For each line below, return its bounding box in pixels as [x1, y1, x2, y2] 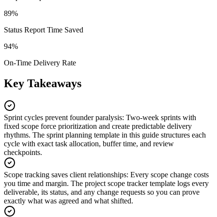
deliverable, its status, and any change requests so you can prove [4, 187, 200, 196]
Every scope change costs [130, 170, 209, 179]
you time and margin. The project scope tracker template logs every [4, 179, 209, 187]
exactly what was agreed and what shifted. [4, 196, 133, 205]
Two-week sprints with [126, 113, 196, 122]
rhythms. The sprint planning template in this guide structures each [4, 130, 206, 139]
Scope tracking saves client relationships [4, 170, 126, 179]
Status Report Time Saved [4, 25, 83, 34]
